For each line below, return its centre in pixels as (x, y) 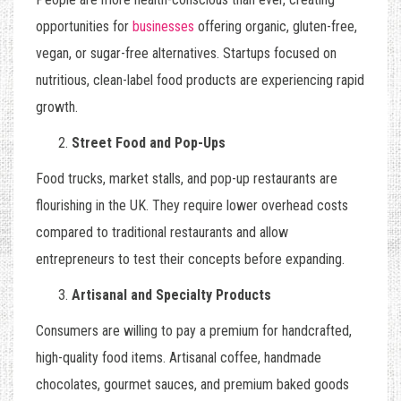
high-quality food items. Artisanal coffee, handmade (179, 358)
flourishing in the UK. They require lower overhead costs (192, 206)
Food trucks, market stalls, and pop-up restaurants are (187, 179)
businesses (163, 27)
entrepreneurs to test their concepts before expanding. (190, 260)
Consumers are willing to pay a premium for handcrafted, (194, 331)
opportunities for (84, 27)
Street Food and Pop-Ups (149, 143)
